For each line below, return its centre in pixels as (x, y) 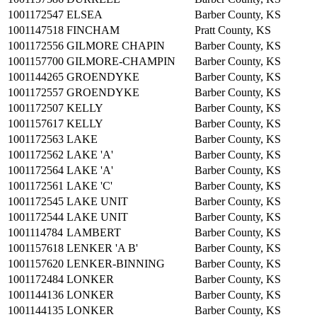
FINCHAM (93, 30)
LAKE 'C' (90, 185)
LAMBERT (94, 232)
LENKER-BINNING (116, 263)
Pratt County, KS (233, 30)
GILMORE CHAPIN (116, 45)
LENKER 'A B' (102, 248)
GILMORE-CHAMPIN (121, 61)
